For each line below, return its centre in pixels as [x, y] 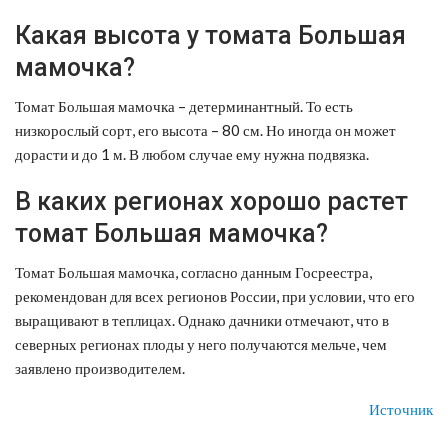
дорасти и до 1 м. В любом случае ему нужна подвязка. [192, 154]
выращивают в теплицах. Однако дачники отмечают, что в [202, 320]
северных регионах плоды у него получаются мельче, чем [201, 344]
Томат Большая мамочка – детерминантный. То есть [184, 106]
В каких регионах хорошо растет [211, 202]
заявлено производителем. [100, 368]
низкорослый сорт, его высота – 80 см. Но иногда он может [205, 130]
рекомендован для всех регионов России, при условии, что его [215, 296]
